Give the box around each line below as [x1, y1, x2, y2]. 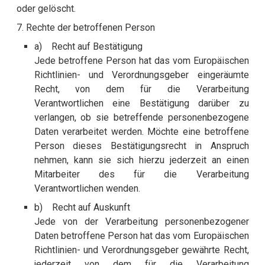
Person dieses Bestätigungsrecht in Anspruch [34, 140, 249, 152]
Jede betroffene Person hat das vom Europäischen [34, 55, 249, 67]
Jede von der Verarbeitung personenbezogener [34, 216, 249, 228]
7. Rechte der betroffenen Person [16, 22, 155, 34]
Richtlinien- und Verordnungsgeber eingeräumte [34, 69, 249, 81]
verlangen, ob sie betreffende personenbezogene [34, 112, 249, 124]
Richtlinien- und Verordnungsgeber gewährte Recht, [34, 244, 249, 256]
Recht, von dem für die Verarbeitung [34, 83, 249, 95]
